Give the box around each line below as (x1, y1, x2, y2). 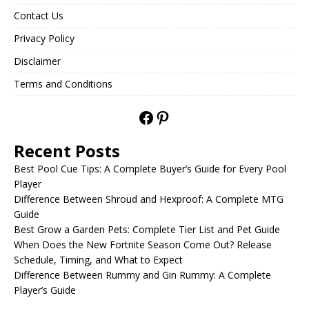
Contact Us (14, 9, 63, 23)
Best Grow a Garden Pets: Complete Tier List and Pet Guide (14, 223, 280, 237)
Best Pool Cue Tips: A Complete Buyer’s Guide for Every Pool (14, 162, 286, 176)
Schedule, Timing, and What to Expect (14, 253, 183, 267)
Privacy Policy (14, 32, 74, 46)
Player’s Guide (14, 283, 76, 297)
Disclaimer (14, 54, 61, 68)
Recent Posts (14, 139, 120, 163)
